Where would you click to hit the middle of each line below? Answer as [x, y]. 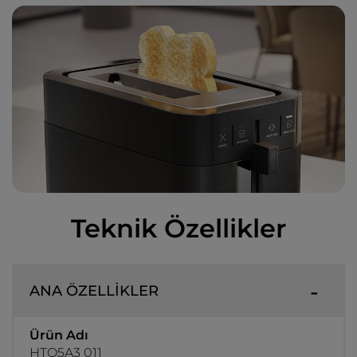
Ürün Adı [59, 335]
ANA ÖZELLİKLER [94, 291]
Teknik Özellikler [178, 229]
